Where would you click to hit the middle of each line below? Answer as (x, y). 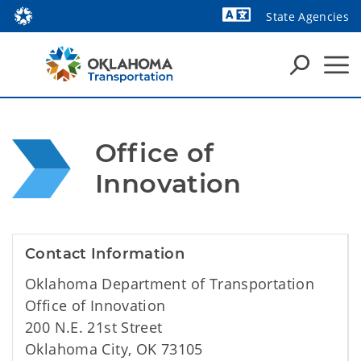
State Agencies (307, 17)
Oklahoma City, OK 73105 (114, 349)
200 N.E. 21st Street (94, 327)
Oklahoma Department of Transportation (170, 284)
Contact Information (105, 254)
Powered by (307, 41)
